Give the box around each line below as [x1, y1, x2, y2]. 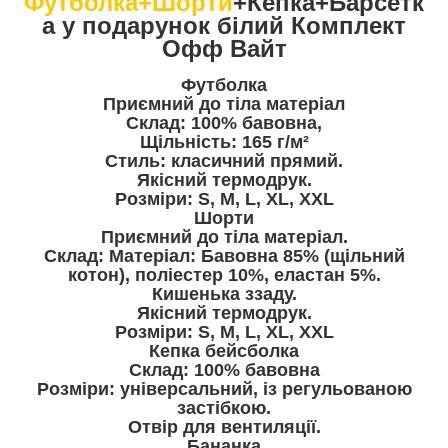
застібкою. [177, 398, 271, 419]
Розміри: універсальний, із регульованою [36, 379, 412, 400]
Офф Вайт [161, 34, 287, 62]
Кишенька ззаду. [151, 284, 297, 305]
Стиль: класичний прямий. [105, 151, 343, 172]
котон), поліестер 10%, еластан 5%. [67, 265, 381, 286]
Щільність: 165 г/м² [139, 132, 309, 153]
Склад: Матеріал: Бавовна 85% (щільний [43, 246, 405, 267]
